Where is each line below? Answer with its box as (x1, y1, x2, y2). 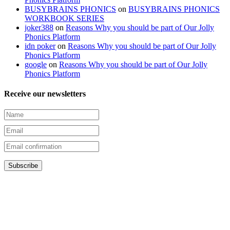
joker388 (25, 23, 53, 32)
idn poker (25, 41, 55, 50)
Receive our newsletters (4, 89, 86, 99)
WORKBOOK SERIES (25, 13, 104, 23)
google (25, 60, 47, 69)
